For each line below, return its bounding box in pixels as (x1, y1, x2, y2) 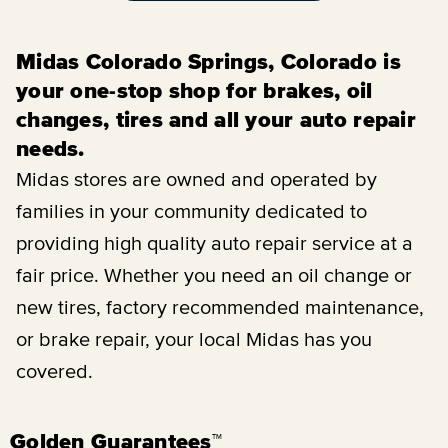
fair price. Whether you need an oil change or (16, 264, 412, 287)
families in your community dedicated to (16, 200, 367, 223)
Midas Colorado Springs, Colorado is (16, 49, 401, 74)
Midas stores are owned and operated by (16, 168, 377, 191)
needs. (16, 136, 85, 161)
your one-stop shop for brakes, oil (16, 78, 373, 103)
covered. (16, 360, 93, 383)
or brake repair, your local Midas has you (16, 328, 372, 351)
